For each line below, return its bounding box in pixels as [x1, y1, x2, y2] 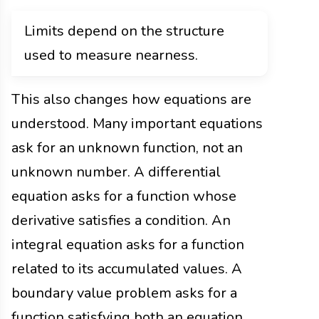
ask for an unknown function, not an [11, 138, 243, 158]
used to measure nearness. [24, 46, 198, 66]
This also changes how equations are [11, 90, 251, 110]
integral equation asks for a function [11, 235, 244, 255]
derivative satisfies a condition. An [11, 211, 231, 231]
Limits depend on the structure [24, 21, 224, 41]
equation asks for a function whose [11, 187, 236, 206]
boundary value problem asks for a [11, 283, 237, 303]
